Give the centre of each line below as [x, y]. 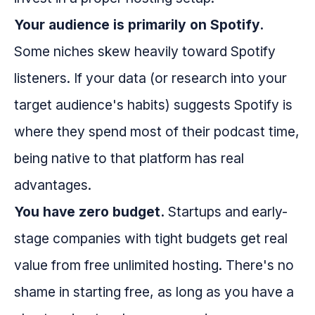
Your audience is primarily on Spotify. [139, 24]
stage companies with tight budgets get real [151, 238]
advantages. [53, 185]
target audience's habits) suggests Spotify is [153, 104]
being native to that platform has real [129, 158]
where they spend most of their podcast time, [157, 131]
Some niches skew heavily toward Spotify [145, 51]
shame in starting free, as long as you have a [154, 291]
